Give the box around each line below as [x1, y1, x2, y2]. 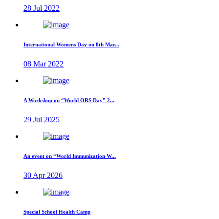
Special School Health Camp [23, 209, 90, 215]
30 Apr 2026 [23, 171, 63, 180]
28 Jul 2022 [23, 4, 60, 13]
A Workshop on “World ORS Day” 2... [23, 97, 114, 104]
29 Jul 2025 [23, 115, 60, 124]
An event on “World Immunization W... [23, 153, 116, 159]
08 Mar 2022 [23, 60, 64, 68]
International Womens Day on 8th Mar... [23, 42, 119, 48]
